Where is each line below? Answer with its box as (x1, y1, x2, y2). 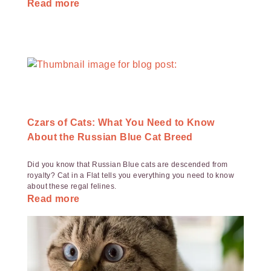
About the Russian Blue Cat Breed (27, 132, 193, 142)
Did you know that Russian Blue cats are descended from (27, 160, 228, 169)
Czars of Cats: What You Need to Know (27, 117, 215, 128)
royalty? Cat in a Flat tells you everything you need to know (27, 171, 234, 180)
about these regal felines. (27, 182, 117, 191)
